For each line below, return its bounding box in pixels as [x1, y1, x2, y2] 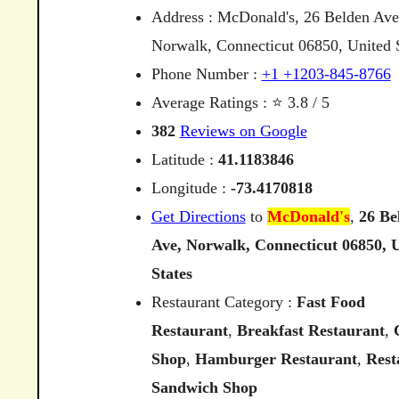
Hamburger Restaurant [194, 350, 357, 368]
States [151, 265, 192, 282]
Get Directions [151, 208, 246, 225]
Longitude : [151, 179, 231, 197]
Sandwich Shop [151, 379, 257, 396]
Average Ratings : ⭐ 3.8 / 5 [151, 94, 330, 111]
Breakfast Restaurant [236, 322, 385, 339]
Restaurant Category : [151, 293, 297, 311]
